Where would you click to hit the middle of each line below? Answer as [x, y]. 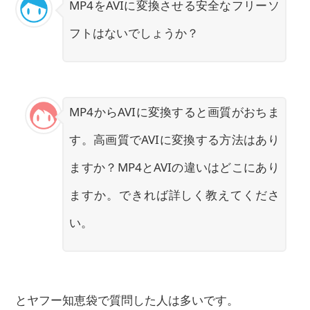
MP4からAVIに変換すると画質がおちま [174, 111]
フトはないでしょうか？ [134, 33]
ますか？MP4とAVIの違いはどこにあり [174, 167]
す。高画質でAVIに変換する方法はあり [174, 139]
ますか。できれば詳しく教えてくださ [174, 194]
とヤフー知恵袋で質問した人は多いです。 [127, 300]
